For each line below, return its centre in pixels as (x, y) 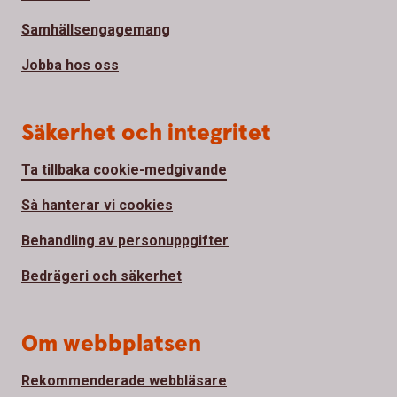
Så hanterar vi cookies (97, 205)
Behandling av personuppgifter (125, 240)
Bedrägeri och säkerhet (101, 276)
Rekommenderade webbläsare (124, 380)
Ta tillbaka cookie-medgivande (124, 169)
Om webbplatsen (111, 344)
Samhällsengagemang (96, 29)
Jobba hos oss (70, 65)
